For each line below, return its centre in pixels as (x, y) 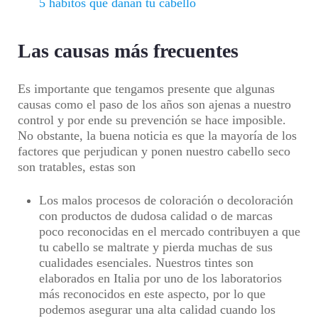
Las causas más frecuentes (128, 51)
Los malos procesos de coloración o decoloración (166, 200)
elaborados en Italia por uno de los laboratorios (160, 278)
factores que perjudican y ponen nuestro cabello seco (154, 151)
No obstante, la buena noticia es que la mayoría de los (157, 136)
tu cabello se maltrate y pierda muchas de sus (156, 247)
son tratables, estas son (77, 167)
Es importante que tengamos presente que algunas (146, 89)
